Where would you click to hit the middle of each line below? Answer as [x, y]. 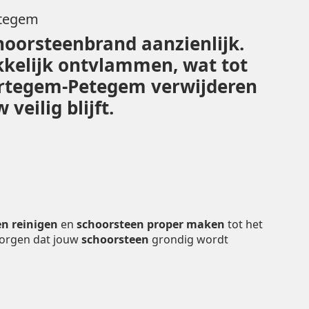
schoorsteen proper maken [151, 224]
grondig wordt [189, 239]
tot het [244, 224]
